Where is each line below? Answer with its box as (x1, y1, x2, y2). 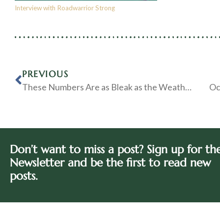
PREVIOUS (22, 68, 68, 80)
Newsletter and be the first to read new (10, 156, 211, 170)
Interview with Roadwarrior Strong (15, 3, 116, 12)
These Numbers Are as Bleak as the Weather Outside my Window (185, 82, 192, 93)
